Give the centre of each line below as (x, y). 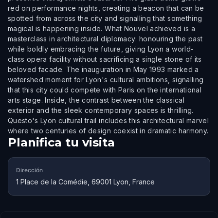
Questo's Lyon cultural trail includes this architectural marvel (109, 120)
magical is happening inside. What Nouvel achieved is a (101, 28)
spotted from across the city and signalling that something (105, 18)
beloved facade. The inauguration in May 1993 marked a (103, 69)
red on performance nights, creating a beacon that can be (106, 8)
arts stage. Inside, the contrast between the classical (96, 100)
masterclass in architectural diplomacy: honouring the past (105, 39)
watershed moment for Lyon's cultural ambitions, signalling (106, 80)
